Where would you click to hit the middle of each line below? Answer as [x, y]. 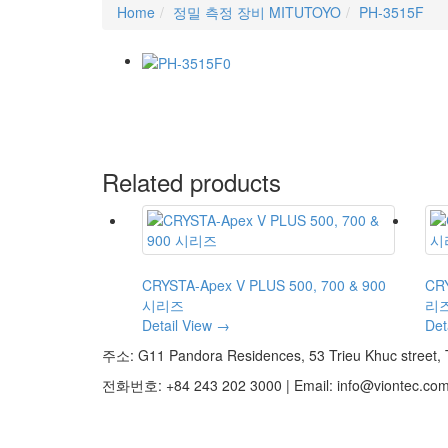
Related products [191, 182]
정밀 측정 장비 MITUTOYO [257, 12]
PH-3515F [391, 12]
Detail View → [186, 325]
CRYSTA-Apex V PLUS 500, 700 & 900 [264, 285]
